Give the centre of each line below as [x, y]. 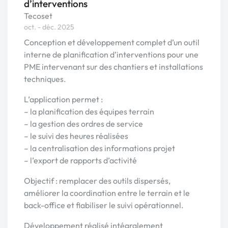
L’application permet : [63, 99]
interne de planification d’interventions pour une [111, 55]
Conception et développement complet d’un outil [112, 42]
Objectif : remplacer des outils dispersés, [97, 181]
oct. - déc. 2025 [49, 27]
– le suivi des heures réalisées [76, 136]
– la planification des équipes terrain [89, 112]
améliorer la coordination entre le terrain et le [107, 193]
